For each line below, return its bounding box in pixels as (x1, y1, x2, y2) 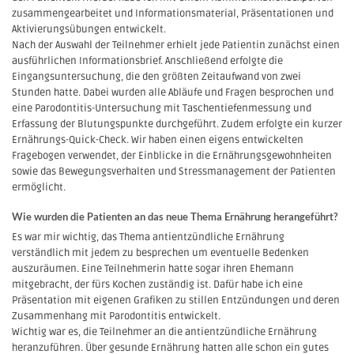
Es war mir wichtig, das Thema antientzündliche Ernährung (12, 231, 284, 244)
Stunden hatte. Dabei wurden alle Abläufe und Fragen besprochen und (12, 86, 333, 100)
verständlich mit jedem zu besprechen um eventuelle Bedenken (12, 247, 309, 260)
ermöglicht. (12, 181, 66, 194)
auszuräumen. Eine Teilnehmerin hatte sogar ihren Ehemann (12, 262, 294, 276)
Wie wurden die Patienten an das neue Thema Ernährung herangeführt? (12, 209, 337, 223)
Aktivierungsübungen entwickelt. (12, 23, 166, 36)
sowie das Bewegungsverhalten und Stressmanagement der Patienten (12, 165, 336, 179)
